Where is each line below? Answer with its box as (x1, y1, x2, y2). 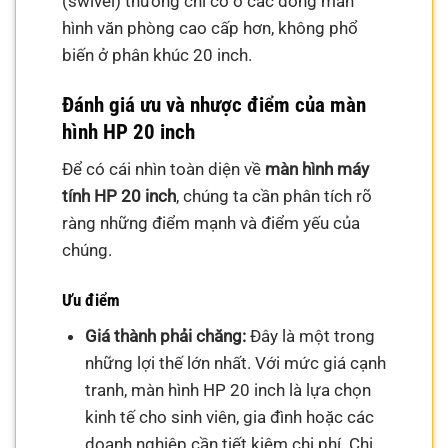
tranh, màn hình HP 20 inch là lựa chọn (84, 379, 371, 400)
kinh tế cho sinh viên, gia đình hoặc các (84, 406, 374, 427)
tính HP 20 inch (62, 186, 177, 207)
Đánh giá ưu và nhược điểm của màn (62, 92, 367, 117)
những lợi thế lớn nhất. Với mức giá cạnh (84, 352, 386, 373)
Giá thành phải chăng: (84, 325, 246, 346)
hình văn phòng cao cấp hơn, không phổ (62, 18, 359, 39)
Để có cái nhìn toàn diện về (62, 159, 266, 180)
